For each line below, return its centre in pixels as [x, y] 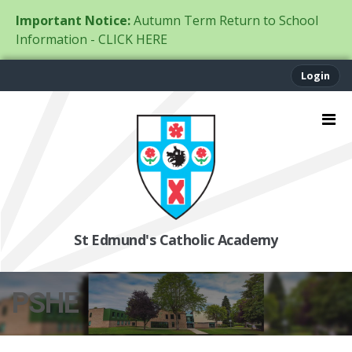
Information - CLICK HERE [92, 39]
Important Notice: [73, 20]
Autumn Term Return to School [226, 20]
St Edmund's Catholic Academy [176, 240]
